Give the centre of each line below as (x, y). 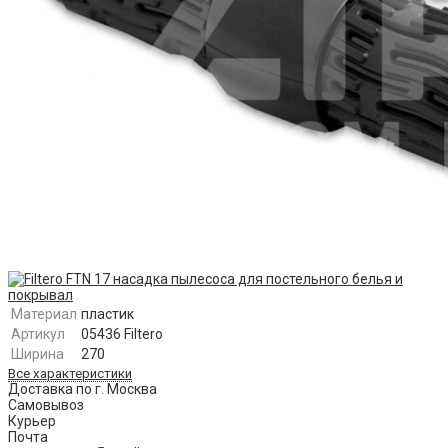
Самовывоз (46, 405)
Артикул (38, 334)
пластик (107, 314)
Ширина (37, 354)
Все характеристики (70, 374)
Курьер (32, 421)
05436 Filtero (122, 334)
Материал (44, 314)
